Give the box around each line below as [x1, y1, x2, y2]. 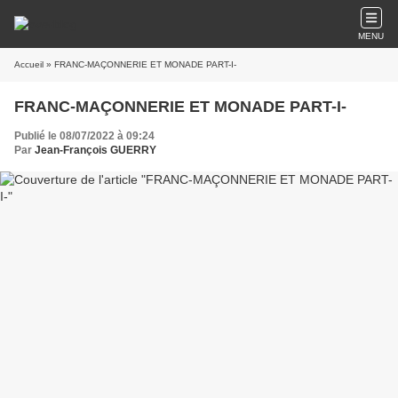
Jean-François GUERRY [35, 144, 156, 156]
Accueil [14, 60, 44, 69]
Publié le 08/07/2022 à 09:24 [14, 130, 155, 142]
